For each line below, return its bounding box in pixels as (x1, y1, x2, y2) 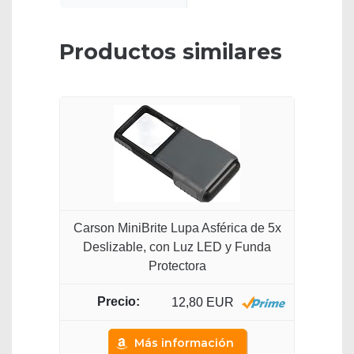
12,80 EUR (171, 295, 234, 309)
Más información (134, 335, 234, 350)
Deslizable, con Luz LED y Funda (83, 240, 271, 254)
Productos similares (59, 39, 282, 66)
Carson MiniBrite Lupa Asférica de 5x (73, 221, 281, 235)
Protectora (148, 259, 206, 273)
